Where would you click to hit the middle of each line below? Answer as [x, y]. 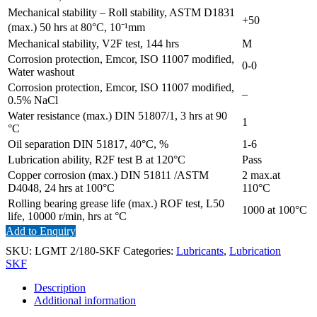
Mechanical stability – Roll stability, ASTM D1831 [121, 13]
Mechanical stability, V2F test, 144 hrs [93, 44]
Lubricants [200, 251]
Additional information [85, 301]
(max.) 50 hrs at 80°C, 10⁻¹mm [76, 28]
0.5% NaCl [33, 100]
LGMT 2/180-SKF [77, 251]
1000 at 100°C [275, 210]
